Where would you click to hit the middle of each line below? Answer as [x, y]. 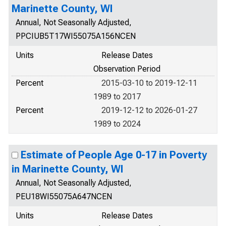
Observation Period [127, 69]
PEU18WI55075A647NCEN [64, 196]
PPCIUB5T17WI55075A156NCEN [76, 36]
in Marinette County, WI [67, 169]
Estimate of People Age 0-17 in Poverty [114, 155]
